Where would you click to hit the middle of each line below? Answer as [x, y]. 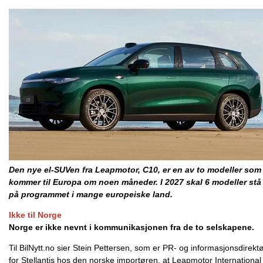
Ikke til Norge [35, 215]
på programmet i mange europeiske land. [92, 194]
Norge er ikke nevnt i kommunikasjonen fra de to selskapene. [131, 227]
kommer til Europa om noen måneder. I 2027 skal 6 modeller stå [135, 182]
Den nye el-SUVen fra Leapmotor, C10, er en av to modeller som [135, 170]
